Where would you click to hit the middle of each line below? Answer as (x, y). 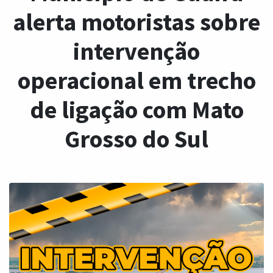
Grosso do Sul (136, 139)
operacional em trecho (136, 80)
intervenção (136, 51)
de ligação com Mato (136, 110)
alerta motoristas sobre (136, 22)
